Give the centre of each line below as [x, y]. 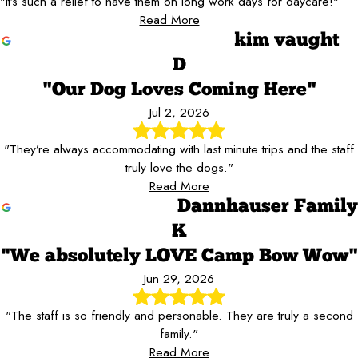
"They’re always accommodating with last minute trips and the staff [179, 149]
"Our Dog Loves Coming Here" [179, 90]
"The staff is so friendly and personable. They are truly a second [179, 316]
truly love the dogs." [179, 168]
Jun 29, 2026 [179, 279]
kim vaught [286, 40]
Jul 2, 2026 [179, 112]
